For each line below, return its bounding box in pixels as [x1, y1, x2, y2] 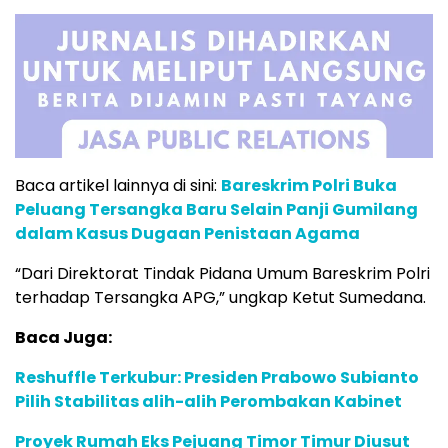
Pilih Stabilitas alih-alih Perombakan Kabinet [15, 389, 402, 413]
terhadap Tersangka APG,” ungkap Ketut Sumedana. [15, 285, 426, 309]
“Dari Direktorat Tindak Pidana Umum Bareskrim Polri [15, 261, 430, 285]
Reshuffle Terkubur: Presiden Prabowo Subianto [15, 365, 419, 389]
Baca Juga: [15, 325, 112, 349]
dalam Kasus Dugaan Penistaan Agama [15, 221, 360, 245]
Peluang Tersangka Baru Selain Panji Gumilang [15, 197, 418, 221]
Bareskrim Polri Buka [221, 173, 397, 197]
